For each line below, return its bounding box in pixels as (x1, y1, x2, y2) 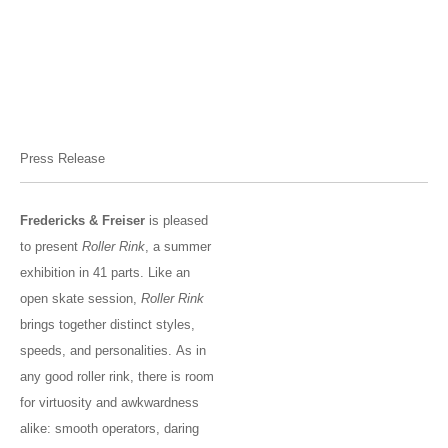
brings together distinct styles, (20, 317, 195, 333)
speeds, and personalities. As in (20, 343, 206, 359)
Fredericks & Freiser (20, 213, 145, 229)
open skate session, (20, 291, 141, 307)
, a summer (145, 239, 211, 255)
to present (20, 239, 82, 255)
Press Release (20, 151, 105, 167)
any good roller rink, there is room (20, 369, 214, 385)
